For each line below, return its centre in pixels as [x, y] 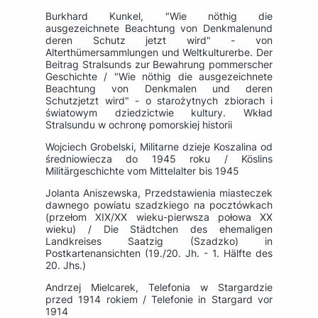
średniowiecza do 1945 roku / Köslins [159, 159]
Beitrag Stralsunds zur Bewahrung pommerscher [159, 65]
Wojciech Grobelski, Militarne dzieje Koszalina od [159, 147]
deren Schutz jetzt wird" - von [159, 40]
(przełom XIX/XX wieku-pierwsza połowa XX [159, 217]
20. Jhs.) [66, 265]
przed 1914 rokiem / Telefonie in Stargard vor [159, 300]
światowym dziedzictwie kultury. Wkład [159, 113]
